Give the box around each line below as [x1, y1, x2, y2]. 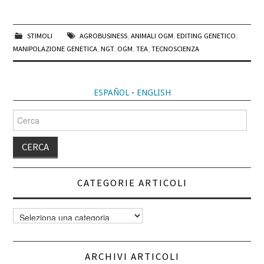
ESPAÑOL [93, 87, 129, 97]
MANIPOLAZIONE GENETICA [13, 44, 98, 53]
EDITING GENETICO [176, 31, 236, 40]
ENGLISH [136, 87, 171, 97]
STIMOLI [27, 31, 52, 40]
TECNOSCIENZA [151, 44, 200, 53]
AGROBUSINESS [79, 31, 127, 40]
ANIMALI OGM [130, 31, 173, 40]
